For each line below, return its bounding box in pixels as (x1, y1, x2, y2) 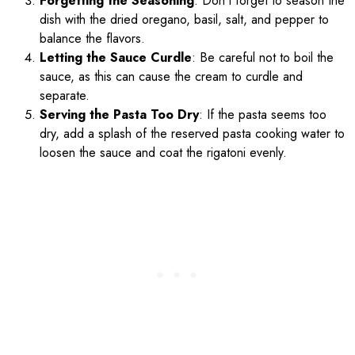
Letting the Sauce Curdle (40, 48, 192, 67)
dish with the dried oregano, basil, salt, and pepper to (40, 10, 329, 29)
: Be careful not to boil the (192, 48, 334, 67)
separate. (40, 86, 90, 105)
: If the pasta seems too (199, 105, 326, 124)
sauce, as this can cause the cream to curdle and (40, 67, 303, 86)
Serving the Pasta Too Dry (40, 105, 199, 124)
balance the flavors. (40, 29, 145, 48)
